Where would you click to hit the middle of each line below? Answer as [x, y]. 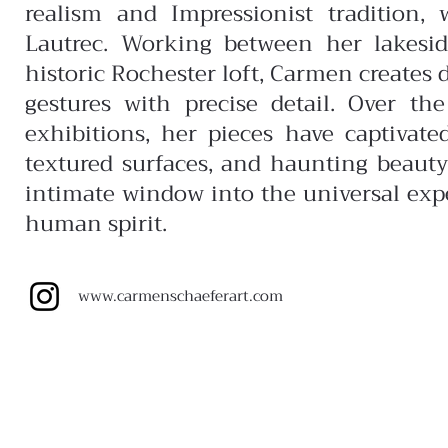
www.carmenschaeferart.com [180, 296]
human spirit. [96, 224]
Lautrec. [73, 44]
